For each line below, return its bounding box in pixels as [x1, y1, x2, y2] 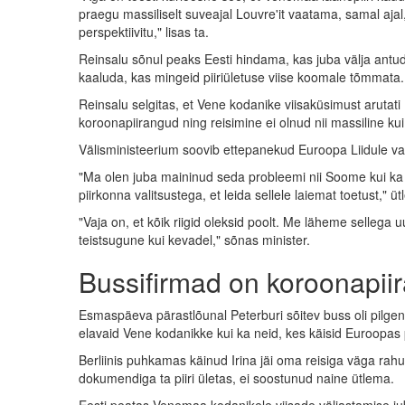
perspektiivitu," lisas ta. [79, 22, 209, 41]
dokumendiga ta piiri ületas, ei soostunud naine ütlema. [79, 368, 394, 387]
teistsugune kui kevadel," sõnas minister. [79, 230, 310, 249]
